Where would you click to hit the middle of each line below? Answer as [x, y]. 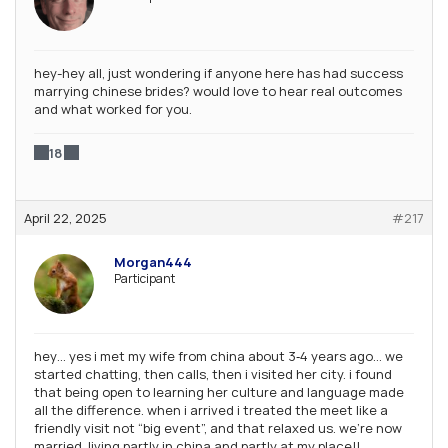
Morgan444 [153, 261]
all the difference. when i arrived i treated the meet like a [211, 409]
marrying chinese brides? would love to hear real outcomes [218, 90]
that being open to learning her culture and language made [219, 391]
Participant [144, 278]
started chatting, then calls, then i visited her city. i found [213, 373]
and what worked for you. [113, 108]
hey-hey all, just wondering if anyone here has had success [218, 72]
